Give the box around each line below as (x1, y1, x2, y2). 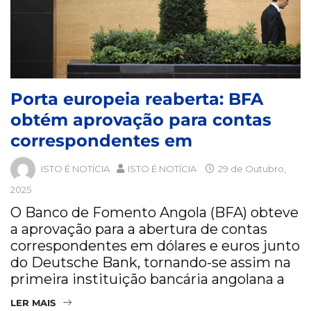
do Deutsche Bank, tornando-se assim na (10, 254, 291, 271)
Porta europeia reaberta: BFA (10, 89, 263, 110)
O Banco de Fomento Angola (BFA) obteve (10, 204, 299, 221)
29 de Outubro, (216, 162, 286, 174)
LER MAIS (10, 297, 56, 309)
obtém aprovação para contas (10, 110, 271, 131)
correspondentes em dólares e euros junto (10, 237, 300, 255)
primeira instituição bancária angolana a (10, 271, 285, 288)
